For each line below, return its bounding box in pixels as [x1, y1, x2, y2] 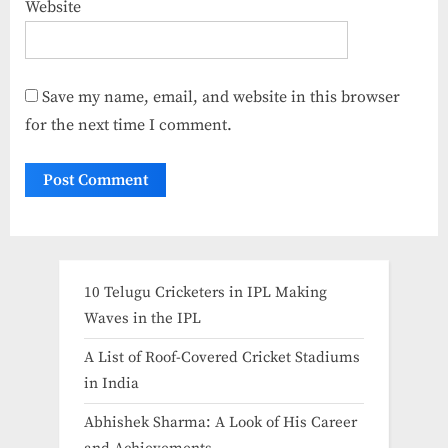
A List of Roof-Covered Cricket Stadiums [84, 347, 360, 367]
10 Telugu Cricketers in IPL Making [84, 282, 327, 302]
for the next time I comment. [25, 114, 232, 135]
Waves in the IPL [84, 308, 201, 328]
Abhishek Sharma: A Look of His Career [84, 412, 357, 432]
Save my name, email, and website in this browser [42, 86, 400, 107]
